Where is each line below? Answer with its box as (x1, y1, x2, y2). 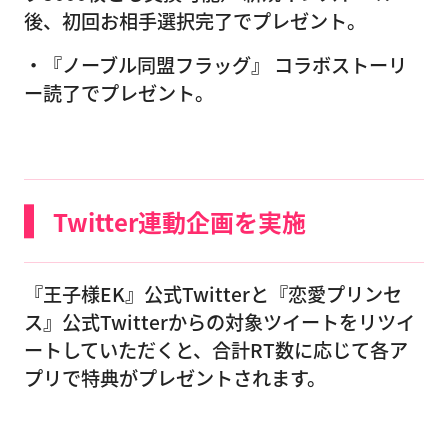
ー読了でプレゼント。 (24, 79, 214, 108)
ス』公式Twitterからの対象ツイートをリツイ (24, 307, 415, 336)
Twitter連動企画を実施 (52, 203, 306, 239)
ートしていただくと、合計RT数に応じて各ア (24, 335, 408, 364)
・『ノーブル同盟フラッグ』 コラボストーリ (24, 51, 407, 80)
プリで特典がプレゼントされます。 (24, 363, 326, 392)
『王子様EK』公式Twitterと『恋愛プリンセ (24, 279, 402, 308)
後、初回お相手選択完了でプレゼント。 (24, 6, 366, 35)
